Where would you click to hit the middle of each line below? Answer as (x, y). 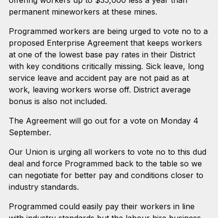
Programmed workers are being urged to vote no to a (108, 31)
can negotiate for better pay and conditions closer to (106, 175)
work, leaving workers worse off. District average (100, 89)
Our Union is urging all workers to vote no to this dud (107, 152)
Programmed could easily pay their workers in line (101, 206)
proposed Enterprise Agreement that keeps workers (105, 43)
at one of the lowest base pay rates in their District (102, 54)
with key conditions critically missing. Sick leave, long (106, 66)
